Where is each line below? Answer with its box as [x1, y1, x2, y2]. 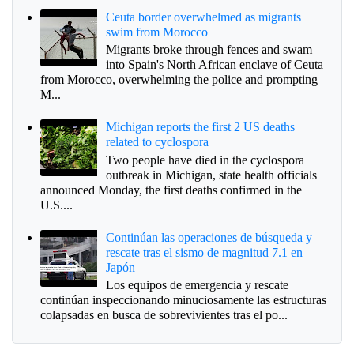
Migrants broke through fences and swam [106, 43, 313, 57]
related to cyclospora [106, 135, 209, 149]
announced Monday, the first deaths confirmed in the [40, 183, 302, 197]
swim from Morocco [106, 24, 209, 39]
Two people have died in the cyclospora [106, 153, 305, 167]
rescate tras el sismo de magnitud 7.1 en [106, 246, 303, 260]
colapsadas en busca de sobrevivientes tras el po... [40, 308, 288, 322]
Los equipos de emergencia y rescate [106, 278, 289, 292]
